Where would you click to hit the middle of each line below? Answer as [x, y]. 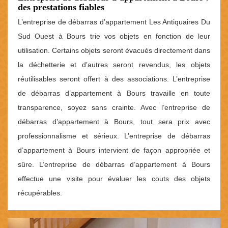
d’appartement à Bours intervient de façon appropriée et [114, 150]
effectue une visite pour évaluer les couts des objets [114, 179]
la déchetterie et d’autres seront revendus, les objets [114, 65]
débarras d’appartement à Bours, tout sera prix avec [114, 122]
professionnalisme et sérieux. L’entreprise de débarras [114, 136]
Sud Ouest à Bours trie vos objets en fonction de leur [114, 36]
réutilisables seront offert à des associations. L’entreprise [114, 79]
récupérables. [40, 193]
